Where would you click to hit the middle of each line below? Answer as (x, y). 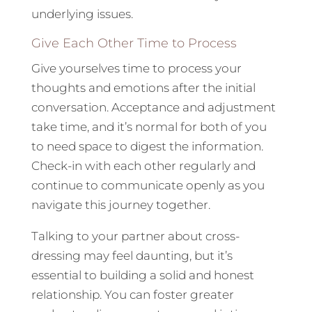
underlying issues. (82, 14)
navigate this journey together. (120, 205)
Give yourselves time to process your (136, 69)
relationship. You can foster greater (132, 295)
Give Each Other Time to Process (134, 44)
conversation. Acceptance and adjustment (153, 108)
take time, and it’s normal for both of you (149, 127)
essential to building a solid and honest (142, 275)
